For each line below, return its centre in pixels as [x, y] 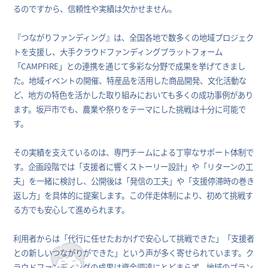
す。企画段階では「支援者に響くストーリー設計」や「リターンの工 [133, 166]
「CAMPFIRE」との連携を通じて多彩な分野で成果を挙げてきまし [130, 66]
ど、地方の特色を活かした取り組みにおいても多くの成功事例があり [133, 94]
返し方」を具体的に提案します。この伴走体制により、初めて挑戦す [133, 195]
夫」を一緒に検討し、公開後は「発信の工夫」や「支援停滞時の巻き [134, 180]
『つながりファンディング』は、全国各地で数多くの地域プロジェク [134, 37]
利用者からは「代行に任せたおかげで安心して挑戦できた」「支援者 [134, 238]
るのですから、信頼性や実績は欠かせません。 [95, 8]
